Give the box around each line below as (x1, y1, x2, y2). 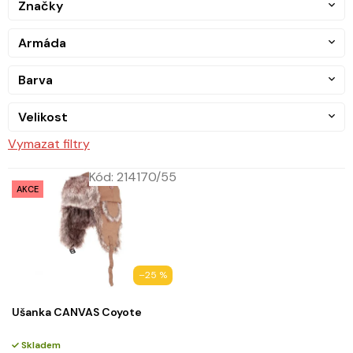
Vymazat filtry (8, 135, 90, 152)
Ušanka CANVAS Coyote (12, 304, 142, 319)
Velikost (18, 108, 68, 125)
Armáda (18, 34, 66, 51)
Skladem (19, 338, 61, 351)
